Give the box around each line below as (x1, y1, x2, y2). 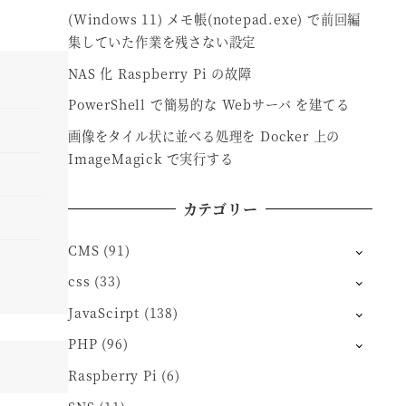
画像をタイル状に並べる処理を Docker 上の (68, 126, 341, 145)
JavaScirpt (68, 303, 140, 322)
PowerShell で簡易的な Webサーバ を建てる (68, 95, 350, 114)
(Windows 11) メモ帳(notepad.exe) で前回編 (68, 9, 362, 28)
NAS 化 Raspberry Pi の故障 (68, 63, 252, 82)
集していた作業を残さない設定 (68, 32, 256, 51)
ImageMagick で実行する (68, 149, 234, 168)
